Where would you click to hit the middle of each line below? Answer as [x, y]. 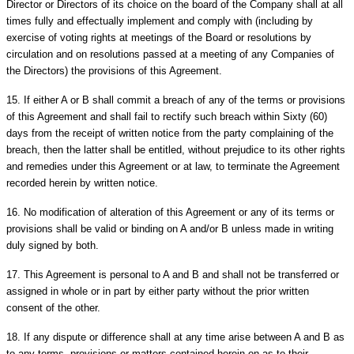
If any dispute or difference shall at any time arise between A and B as [184, 337]
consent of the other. [53, 307]
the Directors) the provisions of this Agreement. [114, 70]
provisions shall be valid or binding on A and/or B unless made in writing [170, 228]
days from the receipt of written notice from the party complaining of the [170, 133]
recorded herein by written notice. [82, 183]
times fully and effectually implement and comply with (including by [160, 21]
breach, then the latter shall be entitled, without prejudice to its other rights [176, 149]
